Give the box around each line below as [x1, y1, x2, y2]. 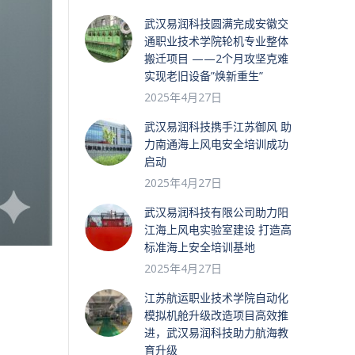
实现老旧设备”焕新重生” [144, 68, 263, 83]
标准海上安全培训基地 [144, 239, 255, 254]
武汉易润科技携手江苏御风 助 [144, 119, 292, 134]
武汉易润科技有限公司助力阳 [144, 204, 288, 219]
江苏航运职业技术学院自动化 [144, 290, 288, 305]
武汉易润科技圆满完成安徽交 [144, 16, 288, 31]
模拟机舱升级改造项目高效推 [144, 307, 288, 323]
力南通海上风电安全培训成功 [144, 136, 288, 151]
